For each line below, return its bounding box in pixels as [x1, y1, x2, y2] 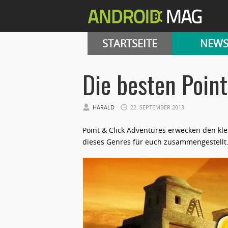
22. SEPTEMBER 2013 [130, 103, 184, 111]
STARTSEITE [102, 37, 157, 50]
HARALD [93, 103, 115, 111]
